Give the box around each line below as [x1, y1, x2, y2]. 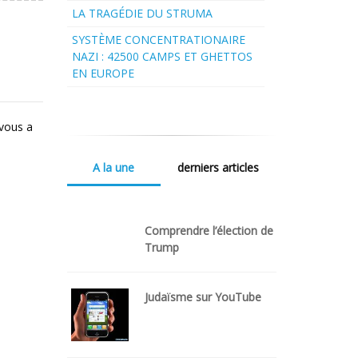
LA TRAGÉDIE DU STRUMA [71, 6, 213, 22]
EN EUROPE [71, 66, 134, 82]
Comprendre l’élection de [145, 223, 273, 239]
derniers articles [177, 160, 259, 176]
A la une [93, 160, 134, 176]
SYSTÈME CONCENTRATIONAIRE [71, 32, 245, 48]
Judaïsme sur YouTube [145, 289, 261, 305]
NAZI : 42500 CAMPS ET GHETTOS [71, 49, 253, 65]
